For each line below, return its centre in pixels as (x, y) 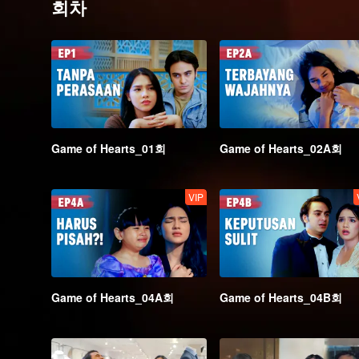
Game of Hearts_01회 (109, 148)
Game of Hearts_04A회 (113, 297)
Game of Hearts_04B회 (281, 297)
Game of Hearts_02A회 (281, 148)
